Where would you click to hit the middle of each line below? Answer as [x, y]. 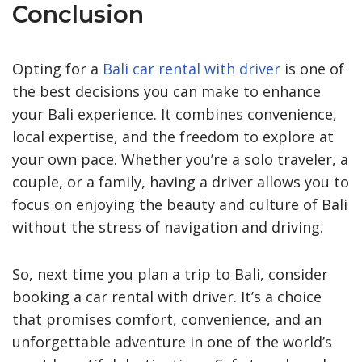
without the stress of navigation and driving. [168, 227]
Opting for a [57, 68]
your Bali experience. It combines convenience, [175, 114]
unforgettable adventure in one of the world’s [172, 341]
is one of [312, 68]
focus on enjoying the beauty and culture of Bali [180, 204]
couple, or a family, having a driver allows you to [181, 181]
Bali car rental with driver [192, 68]
